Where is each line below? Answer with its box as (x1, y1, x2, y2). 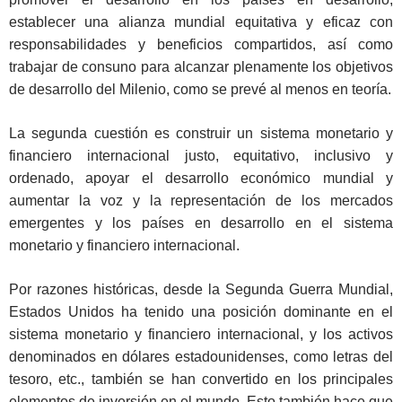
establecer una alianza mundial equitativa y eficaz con (9, 14, 393, 31)
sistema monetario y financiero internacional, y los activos (9, 327, 393, 343)
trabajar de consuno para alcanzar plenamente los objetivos (9, 59, 393, 75)
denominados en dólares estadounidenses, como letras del (9, 349, 393, 365)
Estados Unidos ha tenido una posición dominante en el (9, 304, 393, 320)
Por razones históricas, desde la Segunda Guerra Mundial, (9, 282, 393, 298)
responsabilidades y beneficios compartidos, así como (9, 37, 393, 53)
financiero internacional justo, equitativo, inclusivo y (9, 148, 393, 164)
